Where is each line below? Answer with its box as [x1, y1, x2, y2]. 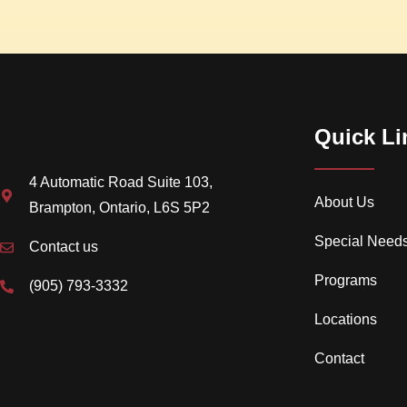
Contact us [28, 239, 98, 254]
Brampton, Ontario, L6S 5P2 [28, 200, 210, 215]
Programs [314, 273, 378, 288]
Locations [314, 312, 378, 327]
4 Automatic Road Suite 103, [28, 174, 213, 190]
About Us [314, 194, 375, 210]
